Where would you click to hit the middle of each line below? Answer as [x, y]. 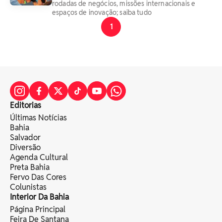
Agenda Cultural [39, 157]
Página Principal [38, 209]
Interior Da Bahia [39, 197]
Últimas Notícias [38, 118]
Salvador [25, 138]
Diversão [25, 147]
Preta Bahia [30, 167]
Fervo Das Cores [38, 177]
